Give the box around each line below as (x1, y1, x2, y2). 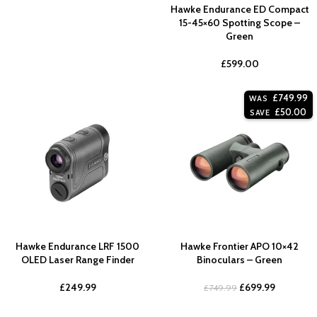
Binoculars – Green (197, 253, 282, 266)
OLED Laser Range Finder (21, 253, 134, 266)
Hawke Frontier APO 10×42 (180, 239, 299, 253)
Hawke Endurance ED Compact (170, 2, 309, 16)
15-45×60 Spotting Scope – (179, 16, 300, 29)
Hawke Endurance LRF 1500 (16, 239, 139, 253)
